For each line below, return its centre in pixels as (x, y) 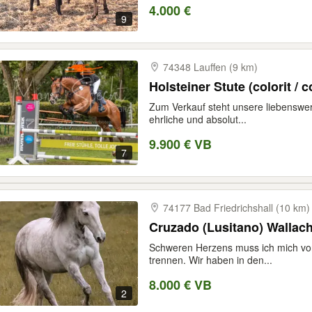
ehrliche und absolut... (198, 119)
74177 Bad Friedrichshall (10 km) (236, 208)
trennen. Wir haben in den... (211, 260)
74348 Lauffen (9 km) (210, 67)
